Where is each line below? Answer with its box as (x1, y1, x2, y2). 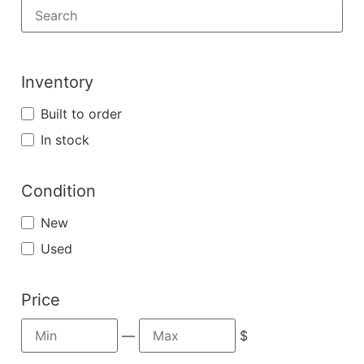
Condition (21, 181, 96, 201)
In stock (41, 132, 89, 149)
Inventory (21, 72, 93, 93)
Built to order (41, 106, 122, 123)
